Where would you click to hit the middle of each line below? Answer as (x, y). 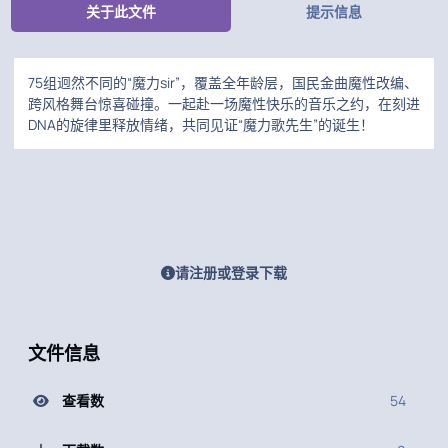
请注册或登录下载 (231, 273)
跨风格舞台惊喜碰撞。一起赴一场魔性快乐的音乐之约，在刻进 (224, 104)
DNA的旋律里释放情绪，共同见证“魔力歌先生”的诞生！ (201, 125)
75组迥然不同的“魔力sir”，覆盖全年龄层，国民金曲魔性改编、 (223, 83)
